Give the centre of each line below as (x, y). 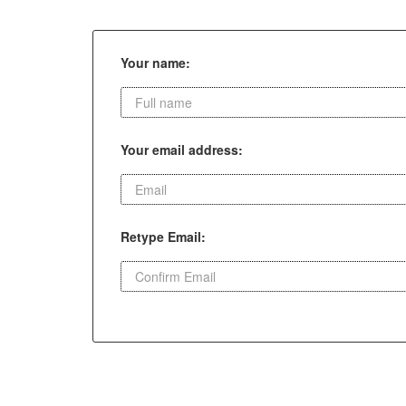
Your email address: (182, 150)
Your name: (155, 63)
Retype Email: (163, 237)
